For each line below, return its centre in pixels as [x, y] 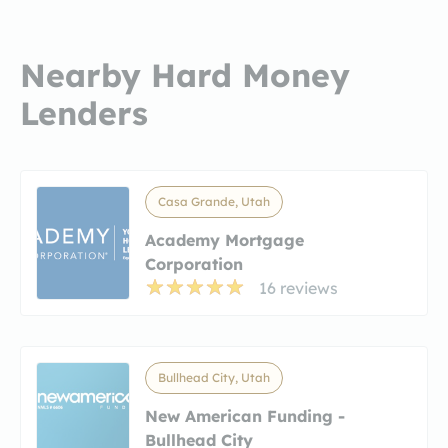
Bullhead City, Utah [214, 377]
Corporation [194, 263]
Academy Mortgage [224, 239]
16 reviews [298, 287]
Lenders [84, 112]
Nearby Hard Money [185, 74]
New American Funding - [245, 415]
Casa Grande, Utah [214, 201]
